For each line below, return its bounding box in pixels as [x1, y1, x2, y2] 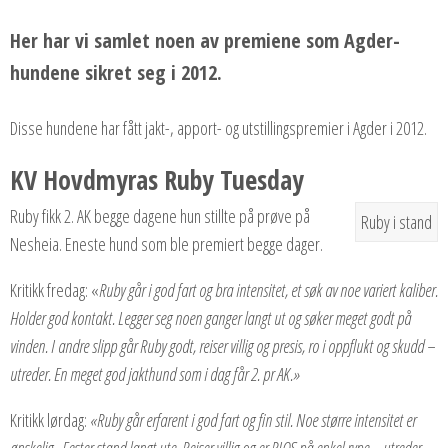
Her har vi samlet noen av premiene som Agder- [10, 26, 400, 54]
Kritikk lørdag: [10, 407, 87, 432]
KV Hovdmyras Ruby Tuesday [10, 161, 304, 198]
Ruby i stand [361, 209, 432, 234]
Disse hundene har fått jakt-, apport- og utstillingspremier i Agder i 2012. [10, 115, 427, 140]
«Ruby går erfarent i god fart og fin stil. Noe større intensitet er [87, 407, 416, 432]
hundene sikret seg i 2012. [10, 58, 222, 86]
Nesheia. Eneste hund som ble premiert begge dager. [10, 231, 323, 256]
